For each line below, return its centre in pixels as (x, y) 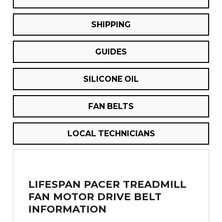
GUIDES (111, 52)
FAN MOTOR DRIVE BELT (95, 197)
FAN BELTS (111, 107)
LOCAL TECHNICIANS (111, 134)
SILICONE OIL (111, 79)
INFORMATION (67, 209)
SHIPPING (111, 25)
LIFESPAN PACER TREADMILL (107, 185)
